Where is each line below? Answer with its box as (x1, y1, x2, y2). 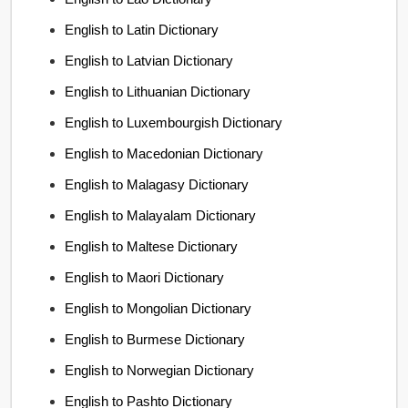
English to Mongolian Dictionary (65, 300, 252, 316)
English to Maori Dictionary (65, 269, 225, 285)
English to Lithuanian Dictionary (65, 83, 251, 99)
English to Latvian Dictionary (65, 52, 234, 68)
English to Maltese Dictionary (65, 238, 239, 254)
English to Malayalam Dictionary (65, 207, 257, 223)
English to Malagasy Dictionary (65, 176, 250, 192)
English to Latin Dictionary (65, 21, 219, 37)
